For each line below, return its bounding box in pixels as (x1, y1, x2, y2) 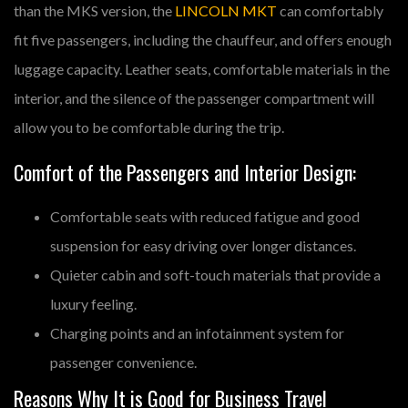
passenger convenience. (50, 352, 197, 371)
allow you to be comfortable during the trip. (14, 117, 284, 136)
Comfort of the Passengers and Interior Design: (14, 157, 356, 187)
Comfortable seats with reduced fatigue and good (50, 207, 360, 225)
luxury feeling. (50, 294, 137, 312)
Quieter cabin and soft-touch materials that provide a (50, 265, 381, 283)
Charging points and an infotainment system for (50, 323, 344, 342)
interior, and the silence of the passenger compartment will (14, 88, 374, 107)
